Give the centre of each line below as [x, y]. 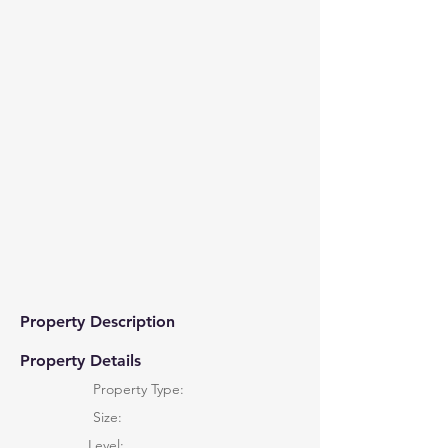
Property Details [80, 360]
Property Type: [138, 389]
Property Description [97, 321]
